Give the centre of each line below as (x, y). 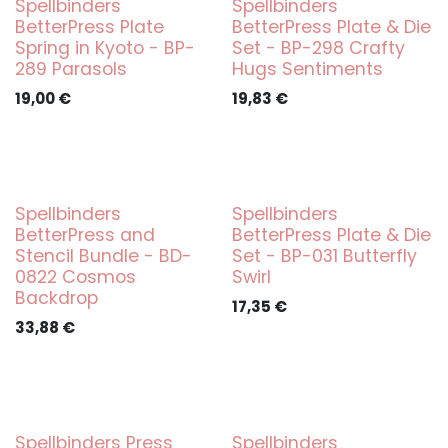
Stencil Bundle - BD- (103, 256)
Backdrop (56, 298)
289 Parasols (71, 69)
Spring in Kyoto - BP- (105, 48)
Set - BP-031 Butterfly (324, 256)
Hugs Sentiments (307, 69)
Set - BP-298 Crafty (318, 48)
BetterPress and (85, 235)
